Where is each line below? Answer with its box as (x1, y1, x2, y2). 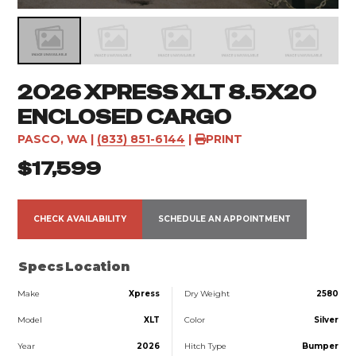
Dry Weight (184, 288, 230, 299)
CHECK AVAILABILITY (33, 213, 127, 224)
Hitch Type (184, 340, 226, 351)
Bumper (301, 340, 339, 351)
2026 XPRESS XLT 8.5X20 (17, 79, 317, 105)
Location (65, 258, 130, 274)
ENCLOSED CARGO (17, 104, 232, 130)
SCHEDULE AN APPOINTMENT (158, 213, 292, 224)
